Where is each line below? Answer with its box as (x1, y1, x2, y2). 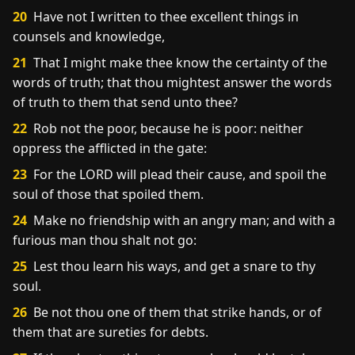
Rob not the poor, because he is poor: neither (30, 120, 303, 137)
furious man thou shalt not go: (13, 231, 197, 249)
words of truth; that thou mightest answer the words (13, 74, 332, 91)
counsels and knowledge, (13, 28, 165, 45)
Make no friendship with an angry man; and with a (30, 212, 335, 229)
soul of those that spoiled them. (13, 185, 204, 203)
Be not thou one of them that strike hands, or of (30, 303, 322, 321)
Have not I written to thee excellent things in (30, 8, 299, 25)
